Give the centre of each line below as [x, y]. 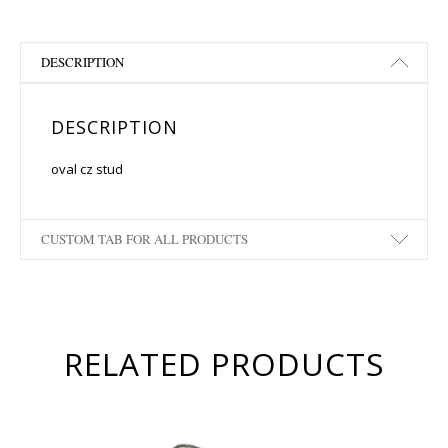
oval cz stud [87, 169]
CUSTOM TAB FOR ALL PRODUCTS [144, 239]
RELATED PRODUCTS [224, 363]
